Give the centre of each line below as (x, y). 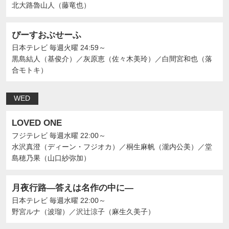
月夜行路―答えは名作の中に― (73, 188)
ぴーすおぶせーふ (47, 35)
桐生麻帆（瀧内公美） (162, 147)
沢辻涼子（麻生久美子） (116, 211)
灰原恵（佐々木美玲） (119, 59)
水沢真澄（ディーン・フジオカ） (66, 147)
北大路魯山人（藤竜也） (51, 5)
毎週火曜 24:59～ (77, 47)
